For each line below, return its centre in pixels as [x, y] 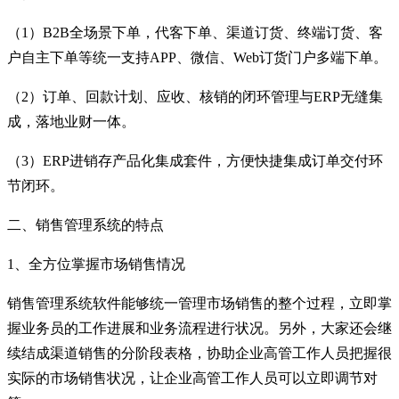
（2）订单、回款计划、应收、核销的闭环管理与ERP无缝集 [195, 96]
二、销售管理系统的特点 [85, 224]
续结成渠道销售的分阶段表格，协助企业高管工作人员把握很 [199, 353]
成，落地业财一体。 [71, 121]
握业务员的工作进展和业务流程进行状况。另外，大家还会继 [199, 328]
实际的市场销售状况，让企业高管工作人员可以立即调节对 [192, 378]
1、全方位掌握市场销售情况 [96, 264]
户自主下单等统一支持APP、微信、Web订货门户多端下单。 [197, 57]
